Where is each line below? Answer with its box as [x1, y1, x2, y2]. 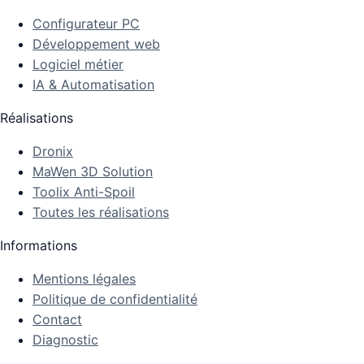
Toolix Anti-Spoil [32, 184, 135, 201]
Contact [32, 311, 82, 328]
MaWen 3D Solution [32, 163, 153, 180]
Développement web [32, 36, 160, 53]
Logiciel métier [32, 56, 123, 73]
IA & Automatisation [32, 76, 154, 93]
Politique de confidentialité [32, 291, 197, 308]
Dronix [32, 143, 73, 160]
